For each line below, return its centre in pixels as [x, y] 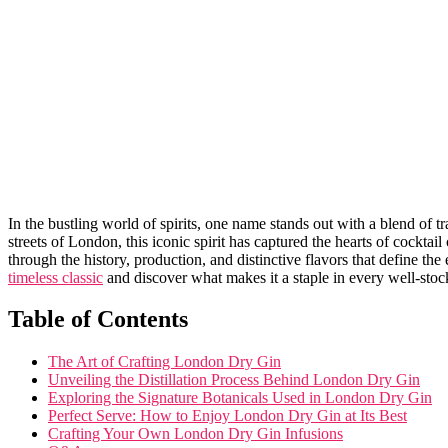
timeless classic [55, 277]
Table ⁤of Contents [98, 319]
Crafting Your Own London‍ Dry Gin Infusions [195, 434]
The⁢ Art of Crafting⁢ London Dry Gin [164, 362]
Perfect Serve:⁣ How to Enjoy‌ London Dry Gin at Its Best [227, 416]
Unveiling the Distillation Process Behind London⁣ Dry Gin [234, 380]
